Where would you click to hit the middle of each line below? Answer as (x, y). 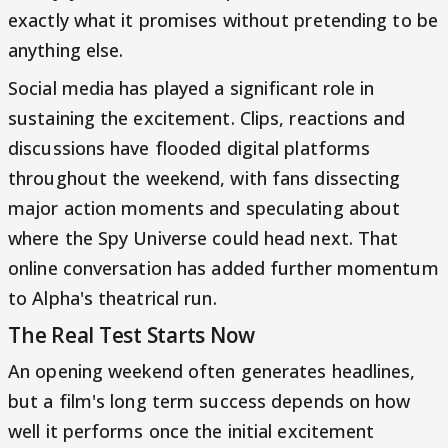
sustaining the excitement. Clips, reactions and (206, 118)
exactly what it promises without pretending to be (223, 20)
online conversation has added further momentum (223, 268)
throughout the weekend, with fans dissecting (204, 178)
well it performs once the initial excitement (191, 431)
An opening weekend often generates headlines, (212, 371)
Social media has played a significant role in (191, 88)
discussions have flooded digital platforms (189, 148)
